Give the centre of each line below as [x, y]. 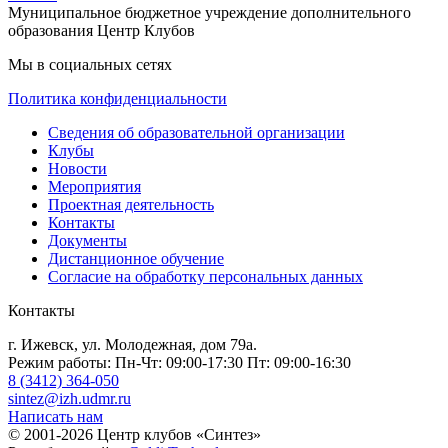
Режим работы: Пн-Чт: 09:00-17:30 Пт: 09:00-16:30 [179, 362]
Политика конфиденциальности [117, 98]
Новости [77, 168]
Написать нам [55, 416]
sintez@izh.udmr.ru [69, 398]
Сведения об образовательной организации [196, 132]
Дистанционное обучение [136, 258]
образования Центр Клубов [101, 30]
